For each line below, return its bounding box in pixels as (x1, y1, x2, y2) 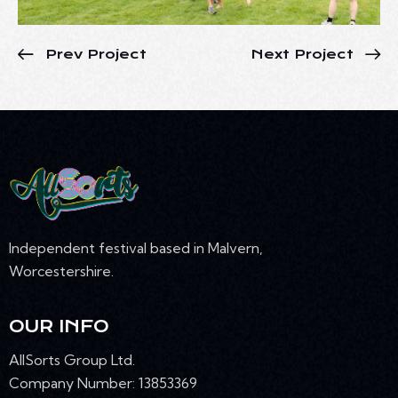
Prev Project (45, 45, 147, 62)
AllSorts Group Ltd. (9, 351, 139, 370)
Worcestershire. (9, 261, 114, 280)
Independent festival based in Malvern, (9, 238, 263, 257)
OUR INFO (9, 315, 109, 337)
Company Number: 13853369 (9, 374, 197, 393)
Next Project (251, 45, 354, 62)
